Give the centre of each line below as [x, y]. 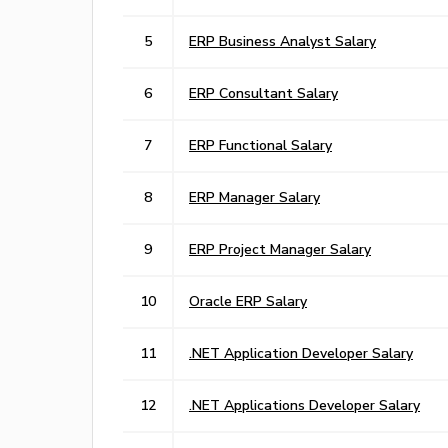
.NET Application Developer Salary [301, 352]
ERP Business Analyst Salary [282, 40]
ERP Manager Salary [254, 196]
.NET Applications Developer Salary [304, 404]
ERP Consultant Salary [263, 92]
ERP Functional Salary [260, 144]
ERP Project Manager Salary [280, 248]
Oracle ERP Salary [248, 300]
